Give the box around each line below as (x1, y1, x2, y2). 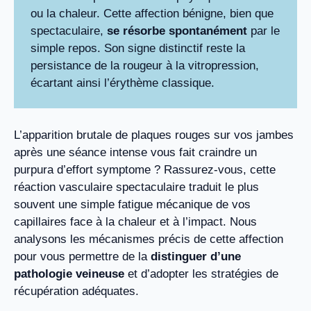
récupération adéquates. (14, 284, 139, 298)
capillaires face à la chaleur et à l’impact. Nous (14, 215, 257, 228)
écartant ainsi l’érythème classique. (31, 76, 215, 90)
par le (247, 24, 280, 38)
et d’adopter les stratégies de (124, 267, 278, 280)
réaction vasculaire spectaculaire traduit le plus (14, 180, 259, 194)
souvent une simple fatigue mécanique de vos (14, 197, 251, 211)
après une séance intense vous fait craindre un (14, 145, 257, 159)
